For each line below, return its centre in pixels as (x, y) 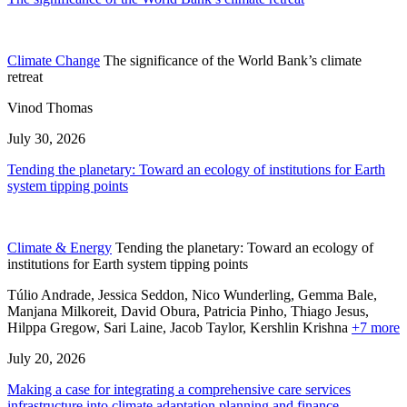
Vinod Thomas (50, 107)
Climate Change (54, 60)
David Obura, (162, 311)
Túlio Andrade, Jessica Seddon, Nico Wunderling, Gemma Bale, (192, 294)
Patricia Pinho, (247, 311)
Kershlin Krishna (299, 327)
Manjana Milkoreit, (64, 311)
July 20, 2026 (46, 358)
